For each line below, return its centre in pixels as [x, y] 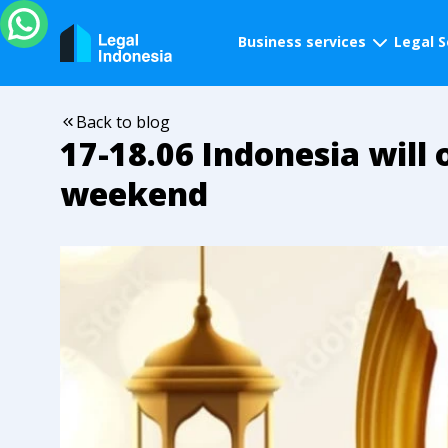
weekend [134, 193]
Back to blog [123, 122]
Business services [302, 41]
